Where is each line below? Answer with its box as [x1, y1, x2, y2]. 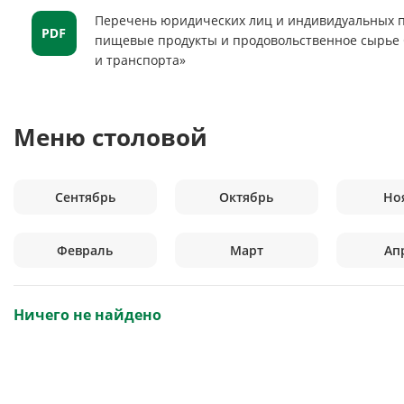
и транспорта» [95, 51, 186, 69]
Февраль [57, 242, 114, 259]
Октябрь [219, 188, 274, 206]
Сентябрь [54, 188, 115, 206]
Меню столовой [14, 121, 207, 153]
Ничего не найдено [14, 305, 161, 325]
